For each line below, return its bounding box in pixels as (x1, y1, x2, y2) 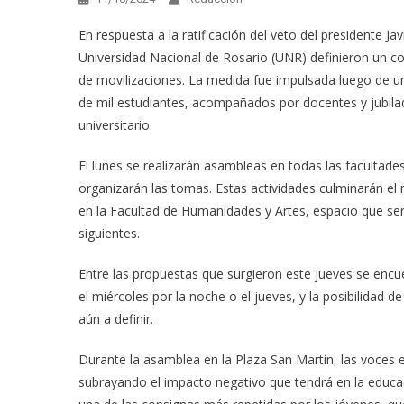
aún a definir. (78, 309, 153, 327)
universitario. (78, 115, 152, 133)
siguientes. (78, 224, 140, 242)
